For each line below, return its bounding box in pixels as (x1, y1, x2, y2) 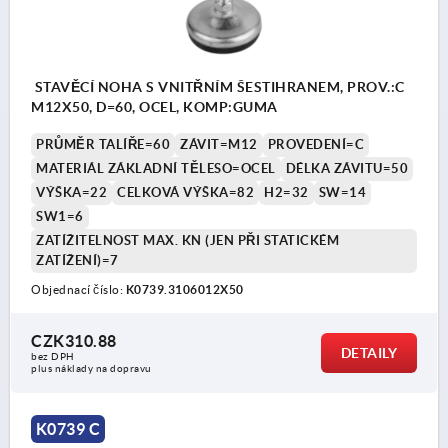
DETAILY (340, 345, 397, 362)
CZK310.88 (31, 332, 117, 351)
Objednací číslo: (31, 283, 126, 297)
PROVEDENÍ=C (267, 137, 364, 153)
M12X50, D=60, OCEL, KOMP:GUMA (31, 99, 278, 116)
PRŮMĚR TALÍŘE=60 (36, 137, 170, 153)
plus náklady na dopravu (31, 363, 152, 375)
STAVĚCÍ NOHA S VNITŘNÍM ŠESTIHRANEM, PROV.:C (31, 79, 405, 96)
